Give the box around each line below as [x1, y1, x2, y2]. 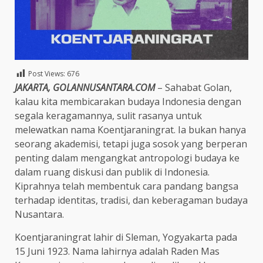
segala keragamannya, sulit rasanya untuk [15, 109, 202, 123]
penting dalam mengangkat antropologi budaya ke [15, 151, 240, 165]
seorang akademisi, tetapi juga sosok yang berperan [15, 137, 247, 151]
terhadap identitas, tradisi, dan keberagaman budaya [15, 194, 248, 207]
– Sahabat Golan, [155, 81, 232, 95]
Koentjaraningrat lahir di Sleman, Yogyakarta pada [15, 231, 237, 244]
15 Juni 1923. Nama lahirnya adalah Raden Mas [15, 245, 220, 258]
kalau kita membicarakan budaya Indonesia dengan [15, 95, 241, 109]
